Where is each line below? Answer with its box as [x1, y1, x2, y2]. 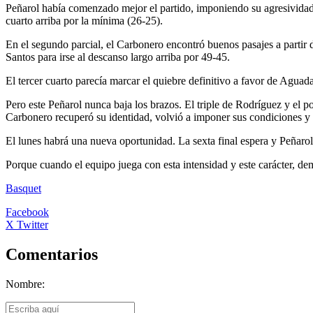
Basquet [6, 182, 41, 194]
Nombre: [6, 277, 45, 290]
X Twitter [6, 219, 48, 231]
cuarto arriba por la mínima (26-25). [6, 15, 163, 27]
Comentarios [6, 245, 98, 263]
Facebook [6, 206, 49, 218]
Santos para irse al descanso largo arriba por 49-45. [6, 51, 230, 63]
